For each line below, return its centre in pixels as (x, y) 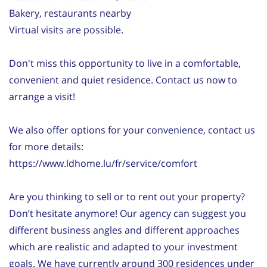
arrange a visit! (42, 96)
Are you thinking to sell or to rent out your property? (127, 196)
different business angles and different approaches (124, 230)
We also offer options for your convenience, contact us (132, 130)
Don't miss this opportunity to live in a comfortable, (125, 63)
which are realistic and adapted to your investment (123, 246)
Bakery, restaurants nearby (70, 13)
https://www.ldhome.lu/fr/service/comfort (103, 163)
